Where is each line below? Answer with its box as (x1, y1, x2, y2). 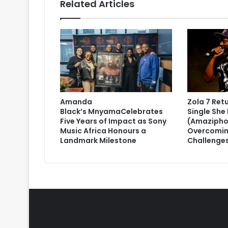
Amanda (60, 97, 92, 107)
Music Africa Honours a (60, 126, 146, 136)
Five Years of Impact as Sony (60, 116, 166, 127)
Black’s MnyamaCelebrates (60, 106, 163, 117)
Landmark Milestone (60, 135, 136, 146)
